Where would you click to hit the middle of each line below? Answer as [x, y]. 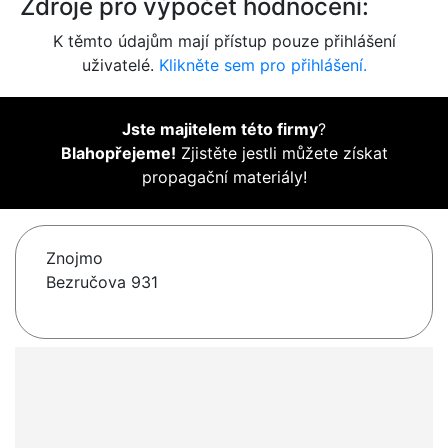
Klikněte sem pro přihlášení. [262, 65]
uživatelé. [120, 65]
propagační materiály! [224, 177]
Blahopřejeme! [118, 153]
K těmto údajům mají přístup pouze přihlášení [224, 41]
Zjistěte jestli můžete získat [281, 153]
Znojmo [74, 258]
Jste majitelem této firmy [220, 129]
